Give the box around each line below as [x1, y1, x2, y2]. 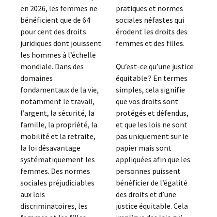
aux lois [20, 189, 46, 199]
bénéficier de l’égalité [115, 178, 187, 187]
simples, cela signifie [115, 85, 185, 94]
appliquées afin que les [115, 155, 190, 164]
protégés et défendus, [115, 108, 188, 118]
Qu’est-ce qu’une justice [115, 62, 194, 71]
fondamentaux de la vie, [20, 85, 99, 94]
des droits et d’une [115, 189, 176, 199]
